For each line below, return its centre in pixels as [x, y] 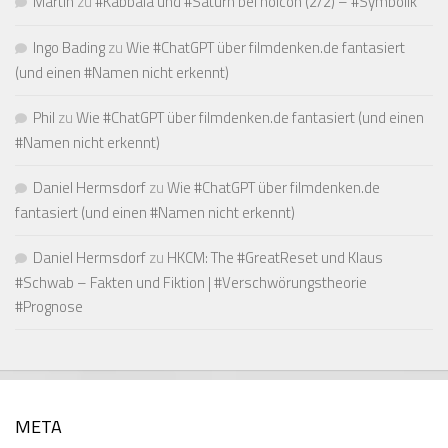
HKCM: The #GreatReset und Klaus [275, 257]
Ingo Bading [69, 47]
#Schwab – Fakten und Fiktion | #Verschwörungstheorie [191, 282]
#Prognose [49, 306]
